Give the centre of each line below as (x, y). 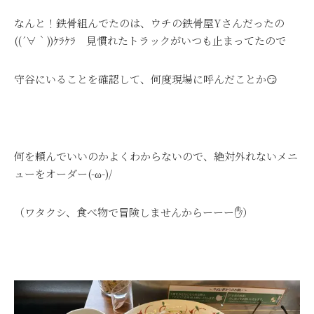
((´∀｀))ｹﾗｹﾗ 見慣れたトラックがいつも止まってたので (150, 40)
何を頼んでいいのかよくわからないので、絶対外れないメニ (156, 156)
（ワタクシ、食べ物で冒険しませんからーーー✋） (134, 212)
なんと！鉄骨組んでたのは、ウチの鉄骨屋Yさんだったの (149, 23)
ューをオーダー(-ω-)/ (63, 173)
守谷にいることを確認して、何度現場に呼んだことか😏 (146, 79)
